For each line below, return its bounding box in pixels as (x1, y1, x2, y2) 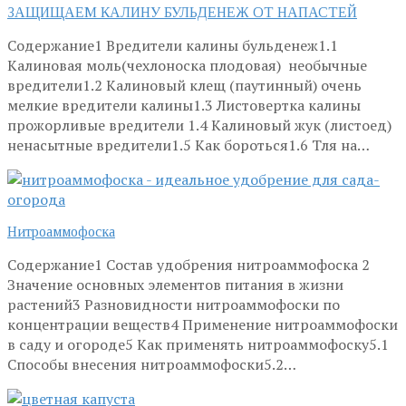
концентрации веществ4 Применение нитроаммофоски (7, 314, 398, 334)
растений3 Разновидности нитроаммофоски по (7, 294, 340, 314)
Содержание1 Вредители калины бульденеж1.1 (7, 34, 338, 55)
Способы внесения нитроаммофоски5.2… (7, 353, 296, 374)
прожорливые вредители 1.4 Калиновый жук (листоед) (7, 114, 391, 135)
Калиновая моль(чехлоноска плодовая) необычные (7, 54, 367, 75)
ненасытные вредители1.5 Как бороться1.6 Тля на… (7, 134, 370, 155)
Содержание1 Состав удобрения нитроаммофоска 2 (7, 254, 370, 275)
